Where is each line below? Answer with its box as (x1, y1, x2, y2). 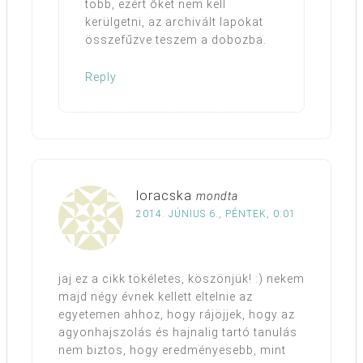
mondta (196, 189, 238, 203)
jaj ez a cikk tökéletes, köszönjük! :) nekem (58, 271, 305, 285)
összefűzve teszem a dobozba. (85, 32, 267, 46)
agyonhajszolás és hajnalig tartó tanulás (58, 325, 297, 339)
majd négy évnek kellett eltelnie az (58, 289, 253, 303)
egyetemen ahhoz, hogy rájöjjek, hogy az (58, 307, 295, 321)
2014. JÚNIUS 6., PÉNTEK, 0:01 (136, 207, 296, 220)
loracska (136, 187, 192, 203)
